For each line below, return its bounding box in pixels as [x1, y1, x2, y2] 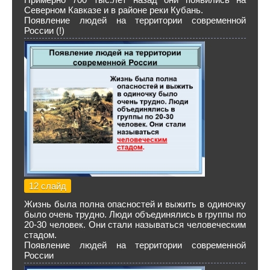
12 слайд [29, 181, 66, 191]
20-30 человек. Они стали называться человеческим [24, 219, 246, 230]
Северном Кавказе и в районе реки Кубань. [24, 5, 203, 15]
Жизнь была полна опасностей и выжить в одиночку [24, 199, 246, 209]
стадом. [24, 230, 57, 240]
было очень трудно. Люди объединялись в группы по [24, 209, 246, 219]
